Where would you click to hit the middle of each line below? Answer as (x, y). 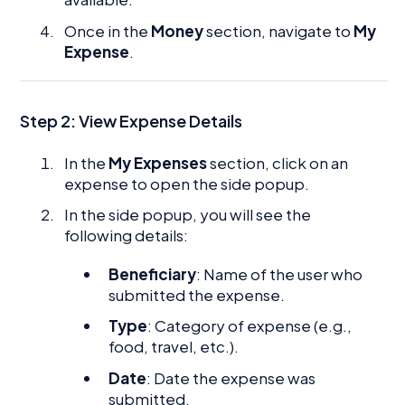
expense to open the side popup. (187, 184)
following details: (127, 235)
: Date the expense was (231, 377)
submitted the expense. (197, 295)
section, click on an (278, 163)
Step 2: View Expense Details (132, 120)
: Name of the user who (280, 274)
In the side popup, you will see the (188, 215)
